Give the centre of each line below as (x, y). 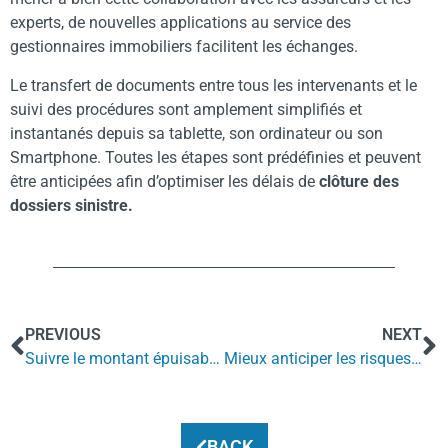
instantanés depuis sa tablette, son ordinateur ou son (196, 133)
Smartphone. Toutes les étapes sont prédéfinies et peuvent (215, 157)
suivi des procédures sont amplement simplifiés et (186, 109)
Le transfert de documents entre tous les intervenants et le (213, 85)
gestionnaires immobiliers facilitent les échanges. (184, 47)
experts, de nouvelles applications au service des (180, 23)
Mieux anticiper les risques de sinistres (416, 359)
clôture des (357, 181)
